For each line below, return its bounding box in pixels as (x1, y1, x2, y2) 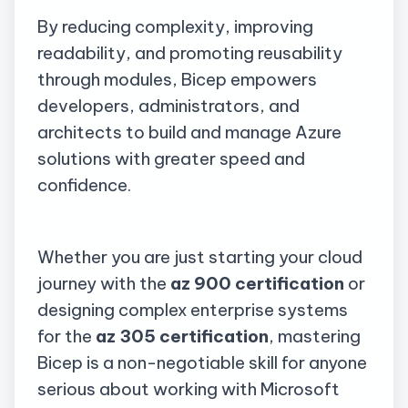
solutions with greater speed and (37, 147, 305, 169)
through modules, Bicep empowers (37, 67, 317, 90)
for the (37, 325, 96, 348)
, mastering (269, 325, 361, 348)
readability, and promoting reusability (37, 41, 342, 64)
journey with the (37, 272, 170, 295)
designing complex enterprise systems (37, 299, 348, 321)
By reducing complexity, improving (37, 15, 313, 37)
